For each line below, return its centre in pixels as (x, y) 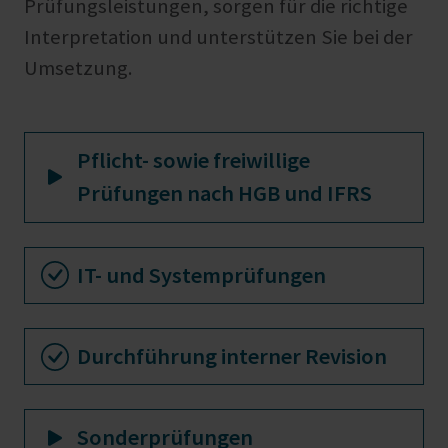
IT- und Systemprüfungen (201, 274)
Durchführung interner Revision (232, 356)
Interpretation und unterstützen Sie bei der (218, 37)
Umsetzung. (78, 68)
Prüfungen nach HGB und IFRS (224, 193)
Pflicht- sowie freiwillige (193, 160)
